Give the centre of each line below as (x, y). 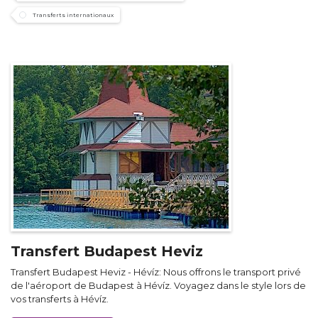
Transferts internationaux (73, 15)
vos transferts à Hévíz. (60, 300)
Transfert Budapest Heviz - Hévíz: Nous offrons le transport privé (156, 273)
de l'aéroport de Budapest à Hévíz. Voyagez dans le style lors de (158, 286)
